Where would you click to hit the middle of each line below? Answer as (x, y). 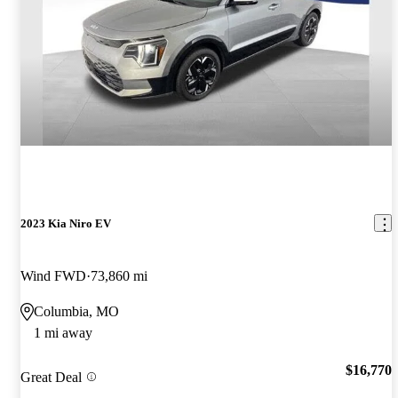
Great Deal (51, 377)
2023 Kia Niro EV (66, 223)
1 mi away (63, 332)
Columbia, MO (76, 311)
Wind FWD (53, 275)
